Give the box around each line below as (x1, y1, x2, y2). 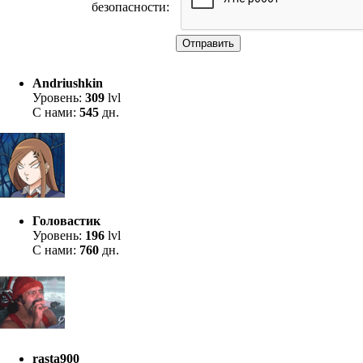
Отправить (182, 36, 234, 49)
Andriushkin (32, 75, 103, 90)
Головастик (32, 213, 100, 228)
